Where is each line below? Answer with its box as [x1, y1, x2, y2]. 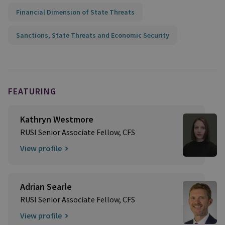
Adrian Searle [20, 181, 72, 193]
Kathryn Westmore [20, 114, 93, 125]
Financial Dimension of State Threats [16, 8, 135, 17]
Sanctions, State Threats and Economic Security [16, 31, 169, 40]
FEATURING [8, 85, 56, 97]
